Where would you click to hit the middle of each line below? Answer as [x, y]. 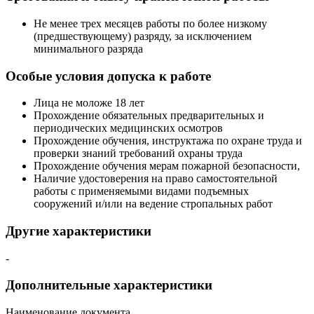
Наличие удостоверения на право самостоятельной [156, 179]
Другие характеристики [78, 231]
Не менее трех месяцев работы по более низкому [150, 23]
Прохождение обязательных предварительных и [149, 116]
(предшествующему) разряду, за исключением [143, 36]
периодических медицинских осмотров [128, 128]
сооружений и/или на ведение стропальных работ [153, 204]
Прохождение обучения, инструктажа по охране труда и [168, 141]
